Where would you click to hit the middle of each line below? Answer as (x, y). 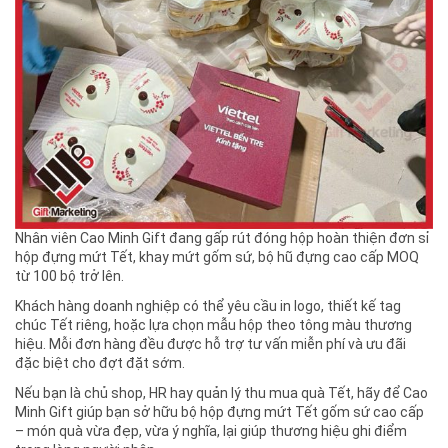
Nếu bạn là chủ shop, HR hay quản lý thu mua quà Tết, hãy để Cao (221, 393)
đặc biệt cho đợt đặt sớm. (100, 363)
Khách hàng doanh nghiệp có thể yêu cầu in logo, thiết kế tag (208, 306)
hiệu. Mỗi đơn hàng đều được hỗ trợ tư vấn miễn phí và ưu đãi (210, 344)
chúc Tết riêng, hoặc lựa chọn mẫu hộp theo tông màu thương (213, 325)
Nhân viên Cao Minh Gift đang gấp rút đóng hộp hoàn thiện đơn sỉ (222, 237)
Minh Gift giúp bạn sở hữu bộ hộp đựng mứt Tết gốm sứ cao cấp (219, 412)
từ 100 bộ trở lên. (69, 275)
